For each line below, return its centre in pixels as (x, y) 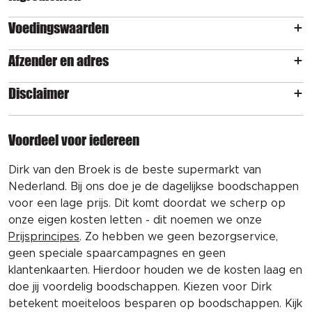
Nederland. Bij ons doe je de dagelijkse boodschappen (154, 187)
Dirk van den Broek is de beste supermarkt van (135, 170)
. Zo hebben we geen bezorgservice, (179, 237)
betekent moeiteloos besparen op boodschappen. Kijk (155, 304)
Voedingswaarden (58, 28)
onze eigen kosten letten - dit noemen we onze (135, 220)
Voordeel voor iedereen (74, 140)
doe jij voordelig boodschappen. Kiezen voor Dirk (140, 287)
